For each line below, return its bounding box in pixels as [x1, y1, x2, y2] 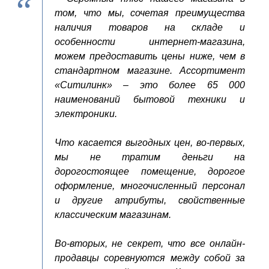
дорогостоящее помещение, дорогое [55, 166, 245, 177]
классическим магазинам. [55, 210, 171, 220]
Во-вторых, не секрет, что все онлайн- [55, 238, 245, 249]
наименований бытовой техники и [55, 94, 245, 104]
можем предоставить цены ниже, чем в [55, 51, 245, 61]
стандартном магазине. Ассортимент [55, 65, 245, 76]
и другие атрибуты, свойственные [55, 195, 245, 205]
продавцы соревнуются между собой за [55, 253, 245, 263]
